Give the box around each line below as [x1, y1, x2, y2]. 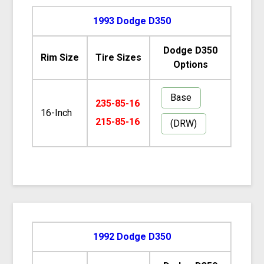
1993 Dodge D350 [93, 15, 171, 27]
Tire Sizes [95, 51, 142, 63]
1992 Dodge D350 [93, 230, 171, 242]
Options [173, 58, 208, 70]
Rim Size [41, 51, 80, 63]
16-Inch [41, 107, 72, 118]
